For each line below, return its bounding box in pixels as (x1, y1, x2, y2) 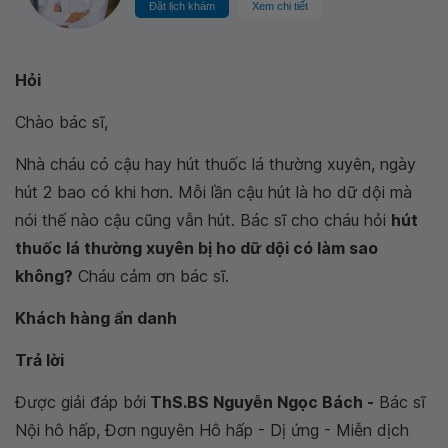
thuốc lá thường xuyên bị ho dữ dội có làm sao (15, 238, 378, 258)
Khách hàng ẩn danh (15, 308, 177, 328)
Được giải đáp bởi (15, 392, 146, 412)
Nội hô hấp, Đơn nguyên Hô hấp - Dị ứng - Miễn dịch (15, 420, 409, 440)
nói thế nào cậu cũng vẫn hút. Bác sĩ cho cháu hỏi (15, 210, 391, 230)
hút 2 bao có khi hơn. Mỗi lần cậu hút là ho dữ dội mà (15, 182, 412, 202)
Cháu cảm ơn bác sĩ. (73, 266, 229, 286)
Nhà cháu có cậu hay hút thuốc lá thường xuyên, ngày (15, 154, 416, 174)
